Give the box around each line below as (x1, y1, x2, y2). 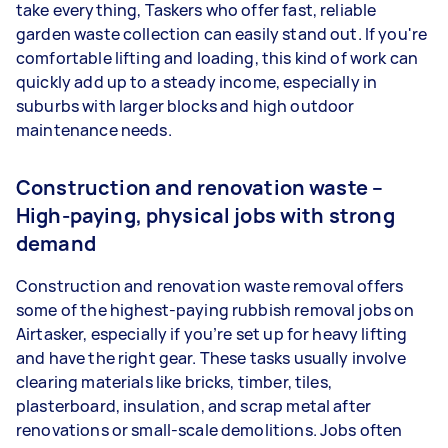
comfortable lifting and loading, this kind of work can (16, 47, 419, 69)
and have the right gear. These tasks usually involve (16, 347, 406, 369)
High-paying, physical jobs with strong (16, 202, 395, 229)
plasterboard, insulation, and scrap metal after (16, 395, 372, 417)
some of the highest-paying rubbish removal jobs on (16, 299, 415, 321)
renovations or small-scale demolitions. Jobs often (16, 419, 403, 441)
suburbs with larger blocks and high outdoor (16, 95, 355, 117)
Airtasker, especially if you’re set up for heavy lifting (16, 323, 408, 345)
